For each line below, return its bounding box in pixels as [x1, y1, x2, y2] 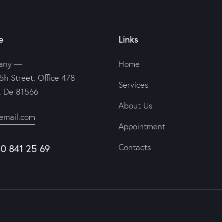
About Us [118, 100, 153, 111]
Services [118, 79, 149, 90]
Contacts [118, 142, 151, 153]
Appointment [118, 121, 165, 132]
